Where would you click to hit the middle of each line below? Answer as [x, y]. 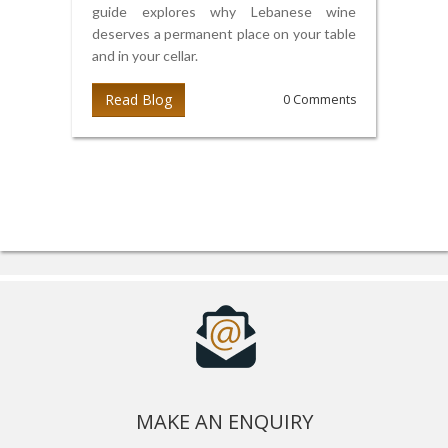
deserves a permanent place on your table [224, 33]
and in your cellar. [145, 55]
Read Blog [138, 99]
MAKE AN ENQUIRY [224, 421]
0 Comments [319, 99]
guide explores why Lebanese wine [224, 11]
